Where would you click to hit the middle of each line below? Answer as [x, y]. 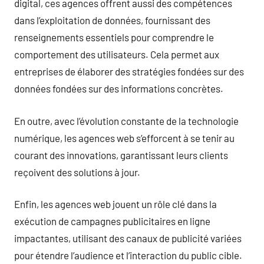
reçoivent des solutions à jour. [77, 172]
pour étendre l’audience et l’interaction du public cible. [128, 255]
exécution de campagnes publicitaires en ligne [112, 221]
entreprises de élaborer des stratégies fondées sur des [129, 71]
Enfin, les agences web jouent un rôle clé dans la [115, 204]
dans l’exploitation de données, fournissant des [112, 20]
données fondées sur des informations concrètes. [119, 88]
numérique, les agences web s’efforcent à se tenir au [124, 138]
